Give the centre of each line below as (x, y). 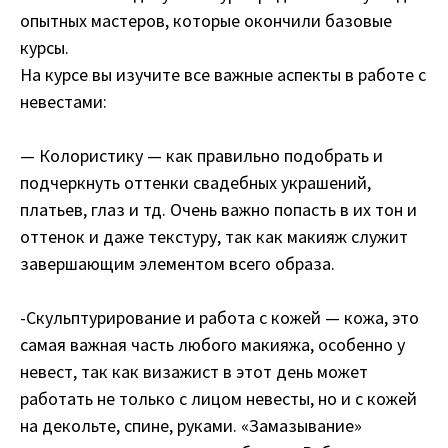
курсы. (46, 47)
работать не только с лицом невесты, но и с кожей (218, 398)
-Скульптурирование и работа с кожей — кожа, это (219, 317)
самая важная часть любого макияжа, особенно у (212, 344)
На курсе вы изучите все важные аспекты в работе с (223, 74)
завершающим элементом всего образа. (177, 263)
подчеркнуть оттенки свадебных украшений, (195, 182)
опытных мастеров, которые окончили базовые (206, 20)
